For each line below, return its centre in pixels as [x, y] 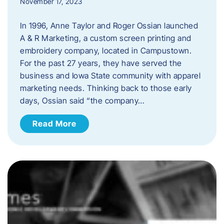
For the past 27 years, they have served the [101, 63]
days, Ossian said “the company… [82, 100]
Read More [54, 123]
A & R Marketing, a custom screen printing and [106, 38]
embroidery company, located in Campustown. [106, 50]
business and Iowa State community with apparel [110, 75]
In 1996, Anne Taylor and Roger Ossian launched [109, 25]
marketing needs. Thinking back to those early [106, 88]
